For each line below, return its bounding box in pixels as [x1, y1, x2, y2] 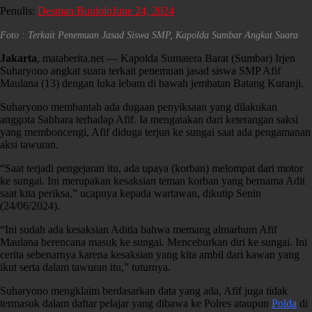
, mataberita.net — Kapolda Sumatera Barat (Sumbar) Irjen [37, 52, 295, 64]
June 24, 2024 [112, 4, 174, 17]
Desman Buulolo [38, 4, 112, 17]
